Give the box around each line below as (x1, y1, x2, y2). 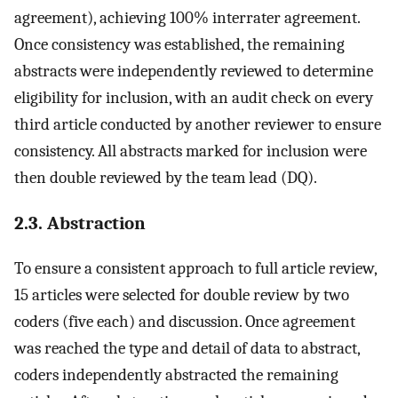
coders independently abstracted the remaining (14, 365, 338, 386)
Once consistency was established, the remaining (14, 34, 345, 54)
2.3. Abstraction (14, 212, 146, 235)
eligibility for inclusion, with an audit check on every (14, 87, 373, 107)
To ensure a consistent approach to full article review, (14, 259, 377, 279)
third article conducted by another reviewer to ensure (14, 114, 381, 134)
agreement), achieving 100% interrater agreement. (14, 7, 360, 28)
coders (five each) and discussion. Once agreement (14, 312, 355, 332)
